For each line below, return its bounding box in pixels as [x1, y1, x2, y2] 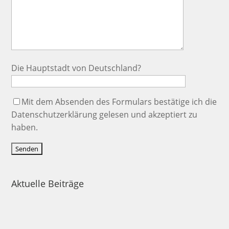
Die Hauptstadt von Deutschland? [11, 62, 142, 74]
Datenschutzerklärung [11, 109, 98, 121]
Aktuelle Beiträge [11, 177, 84, 190]
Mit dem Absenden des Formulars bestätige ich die [21, 96, 217, 108]
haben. [11, 122, 38, 133]
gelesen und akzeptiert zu [97, 109, 198, 121]
